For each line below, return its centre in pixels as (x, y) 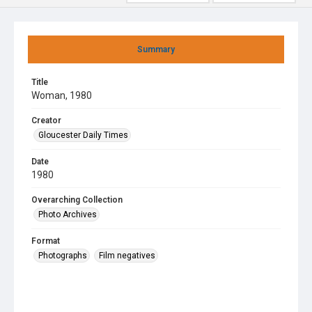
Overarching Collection (77, 200)
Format (46, 241)
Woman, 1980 (62, 95)
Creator (46, 120)
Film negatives (127, 256)
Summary (156, 49)
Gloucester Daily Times (83, 135)
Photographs (63, 256)
